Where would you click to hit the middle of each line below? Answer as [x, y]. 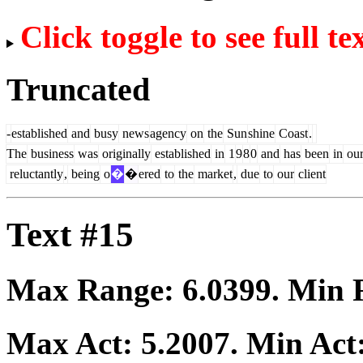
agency [168, 133]
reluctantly [35, 173]
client [310, 173]
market [214, 173]
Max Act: [74, 344]
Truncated [78, 89]
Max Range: [94, 289]
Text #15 [70, 234]
